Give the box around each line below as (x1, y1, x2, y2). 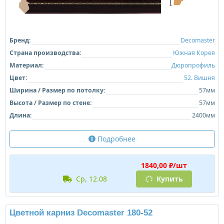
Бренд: (9, 36, 30, 45)
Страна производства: (9, 48, 81, 57)
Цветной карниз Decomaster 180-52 (9, 208, 152, 218)
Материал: (9, 61, 43, 70)
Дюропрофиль (171, 61, 215, 70)
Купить (154, 174, 183, 184)
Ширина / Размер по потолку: (9, 86, 105, 95)
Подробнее (95, 134, 135, 144)
